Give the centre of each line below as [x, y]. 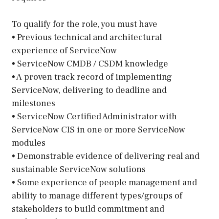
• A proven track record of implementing [92, 77]
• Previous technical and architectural [87, 37]
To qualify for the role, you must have [85, 24]
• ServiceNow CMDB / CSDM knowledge [90, 64]
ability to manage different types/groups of [97, 196]
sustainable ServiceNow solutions [79, 169]
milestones [33, 103]
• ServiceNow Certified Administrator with [94, 117]
